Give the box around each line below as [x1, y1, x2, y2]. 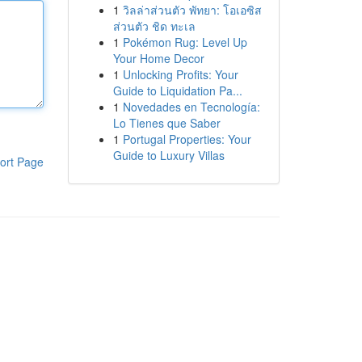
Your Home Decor [112, 50, 204, 66]
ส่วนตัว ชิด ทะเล [112, 18, 196, 34]
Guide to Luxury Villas [112, 147, 225, 163]
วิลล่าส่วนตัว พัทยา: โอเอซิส [122, 2, 262, 18]
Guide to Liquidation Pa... [112, 82, 242, 99]
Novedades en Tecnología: [122, 99, 260, 115]
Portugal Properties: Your [122, 131, 251, 147]
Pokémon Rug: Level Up [122, 34, 247, 50]
